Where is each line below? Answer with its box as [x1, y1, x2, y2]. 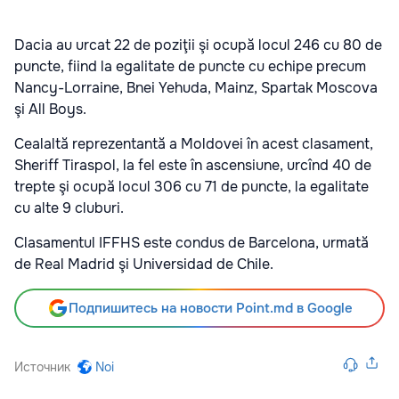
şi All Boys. [14, 100, 86, 118]
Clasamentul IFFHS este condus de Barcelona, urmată [14, 233, 369, 252]
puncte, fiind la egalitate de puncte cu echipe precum [14, 57, 366, 76]
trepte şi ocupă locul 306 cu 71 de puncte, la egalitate [14, 177, 369, 196]
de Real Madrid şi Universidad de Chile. [14, 255, 273, 273]
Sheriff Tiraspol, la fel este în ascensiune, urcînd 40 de [14, 156, 371, 175]
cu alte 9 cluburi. [14, 199, 124, 217]
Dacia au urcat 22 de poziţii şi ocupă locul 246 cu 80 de [14, 36, 382, 54]
